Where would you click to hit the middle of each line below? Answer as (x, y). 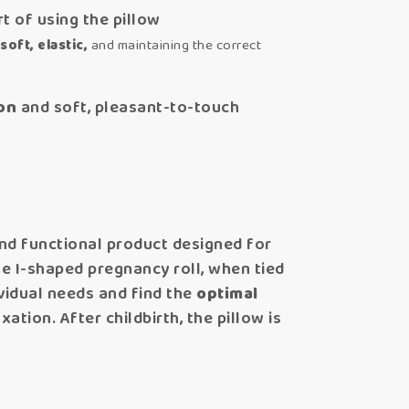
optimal (227, 294)
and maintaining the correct (176, 46)
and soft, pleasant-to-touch (128, 108)
